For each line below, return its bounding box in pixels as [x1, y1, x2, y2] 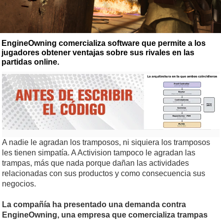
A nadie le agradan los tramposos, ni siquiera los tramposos [2, 138, 210, 147]
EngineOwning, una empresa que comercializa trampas [2, 211, 208, 220]
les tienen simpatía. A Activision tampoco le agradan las [2, 148, 195, 157]
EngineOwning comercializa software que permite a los [1, 39, 206, 48]
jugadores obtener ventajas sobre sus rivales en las [1, 48, 194, 57]
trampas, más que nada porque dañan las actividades [2, 159, 189, 168]
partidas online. [1, 58, 59, 67]
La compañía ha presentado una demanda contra [2, 200, 186, 209]
